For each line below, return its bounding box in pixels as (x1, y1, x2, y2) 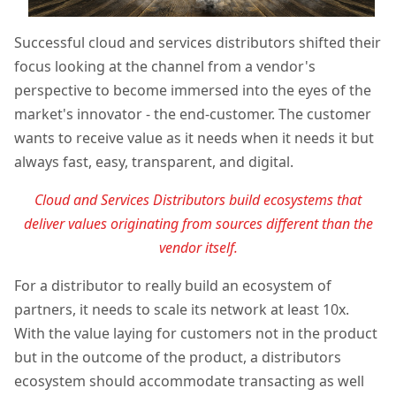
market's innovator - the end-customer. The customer (14, 103, 371, 124)
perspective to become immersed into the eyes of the (14, 80, 371, 100)
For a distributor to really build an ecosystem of (14, 275, 331, 295)
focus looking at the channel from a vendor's (14, 56, 316, 76)
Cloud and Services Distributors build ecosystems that (34, 189, 362, 209)
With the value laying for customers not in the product (14, 323, 377, 343)
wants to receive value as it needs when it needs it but (14, 127, 374, 148)
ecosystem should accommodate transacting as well (14, 370, 364, 391)
